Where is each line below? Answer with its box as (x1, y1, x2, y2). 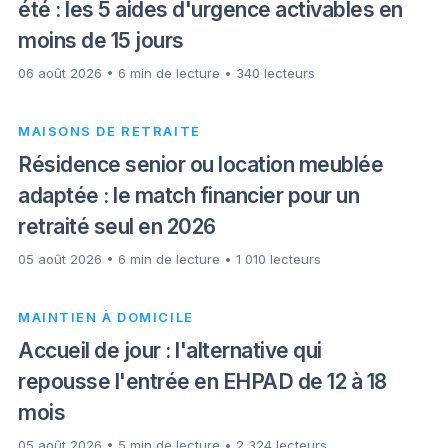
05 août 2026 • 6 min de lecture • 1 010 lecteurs (18, 250, 321, 267)
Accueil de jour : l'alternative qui (18, 337, 322, 363)
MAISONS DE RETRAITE (18, 122, 201, 139)
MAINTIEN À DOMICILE (18, 308, 194, 325)
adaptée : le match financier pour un (18, 182, 359, 208)
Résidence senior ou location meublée (18, 151, 383, 177)
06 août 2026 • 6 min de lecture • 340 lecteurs (18, 64, 315, 81)
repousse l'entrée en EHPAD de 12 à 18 (18, 368, 387, 394)
